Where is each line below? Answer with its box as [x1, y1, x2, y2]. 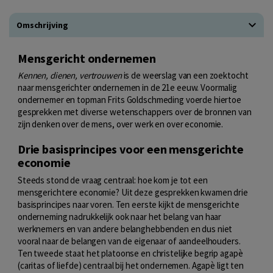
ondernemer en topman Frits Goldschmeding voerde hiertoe [18, 94, 241, 106]
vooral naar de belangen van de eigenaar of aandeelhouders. [18, 235, 241, 247]
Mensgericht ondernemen [18, 50, 156, 66]
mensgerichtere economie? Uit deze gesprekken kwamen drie [18, 186, 248, 198]
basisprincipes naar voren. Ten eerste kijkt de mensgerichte [18, 198, 239, 210]
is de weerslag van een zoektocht [121, 69, 249, 82]
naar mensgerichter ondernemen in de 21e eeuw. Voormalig [18, 82, 237, 94]
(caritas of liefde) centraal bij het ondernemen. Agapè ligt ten [18, 259, 244, 271]
